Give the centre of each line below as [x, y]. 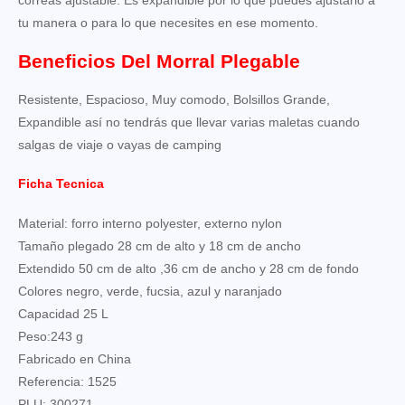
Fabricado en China [75, 358]
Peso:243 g [51, 336]
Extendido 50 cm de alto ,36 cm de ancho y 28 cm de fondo [188, 268]
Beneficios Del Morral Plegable [159, 61]
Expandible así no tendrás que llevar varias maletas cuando [189, 122]
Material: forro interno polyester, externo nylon [150, 223]
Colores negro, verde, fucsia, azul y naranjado [150, 291]
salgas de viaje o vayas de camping [120, 144]
